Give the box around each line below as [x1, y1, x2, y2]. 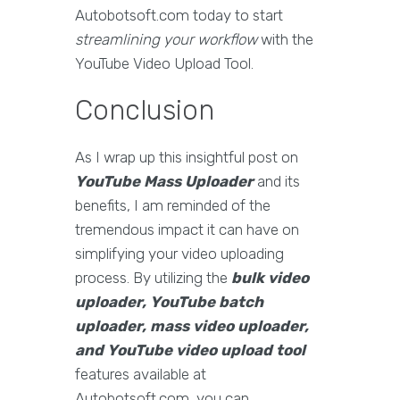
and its [254, 172, 300, 191]
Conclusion [75, 94, 214, 128]
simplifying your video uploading [75, 245, 284, 263]
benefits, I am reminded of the [75, 196, 271, 215]
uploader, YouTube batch [75, 293, 263, 312]
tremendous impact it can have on [75, 221, 299, 239]
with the [257, 30, 313, 49]
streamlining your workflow [75, 30, 257, 49]
